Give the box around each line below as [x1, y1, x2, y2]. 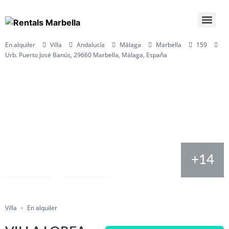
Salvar [25, 183, 43, 192]
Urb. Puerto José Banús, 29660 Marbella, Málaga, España [5, 51, 167, 59]
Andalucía [77, 40, 105, 49]
